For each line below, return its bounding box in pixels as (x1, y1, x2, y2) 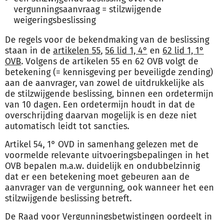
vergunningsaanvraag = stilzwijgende (14, 4, 162, 15)
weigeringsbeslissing (14, 15, 96, 26)
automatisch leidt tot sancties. (5, 121, 129, 132)
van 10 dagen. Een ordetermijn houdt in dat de (5, 99, 195, 110)
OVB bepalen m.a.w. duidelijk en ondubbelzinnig (5, 161, 200, 171)
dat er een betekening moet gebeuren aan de (5, 171, 190, 182)
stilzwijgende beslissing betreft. (5, 193, 132, 204)
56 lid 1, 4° (105, 45, 147, 56)
